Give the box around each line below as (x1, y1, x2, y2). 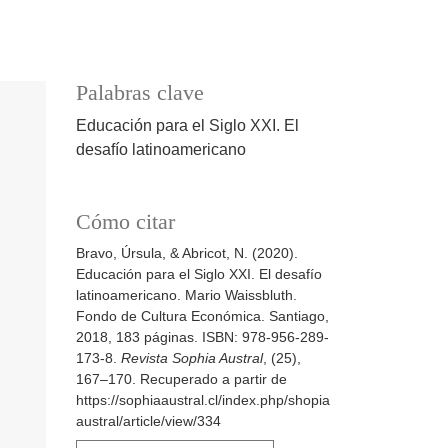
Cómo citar (76, 210, 175, 235)
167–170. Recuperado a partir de (76, 371, 287, 388)
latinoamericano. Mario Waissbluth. (76, 287, 297, 304)
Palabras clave (76, 81, 204, 106)
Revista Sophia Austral (121, 350, 263, 367)
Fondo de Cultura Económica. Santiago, (76, 308, 329, 325)
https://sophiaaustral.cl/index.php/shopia (76, 392, 330, 409)
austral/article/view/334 (76, 413, 221, 430)
